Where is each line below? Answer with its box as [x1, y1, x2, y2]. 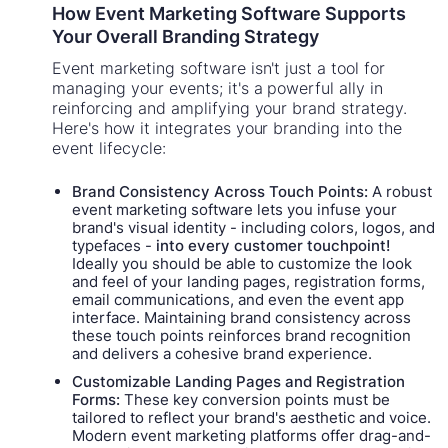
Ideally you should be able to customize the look [72, 253, 413, 273]
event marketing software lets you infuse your [72, 199, 398, 219]
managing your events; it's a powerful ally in [52, 77, 383, 98]
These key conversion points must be [120, 389, 391, 409]
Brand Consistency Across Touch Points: [72, 181, 369, 201]
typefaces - [72, 235, 157, 255]
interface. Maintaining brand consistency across [72, 307, 412, 327]
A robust [368, 181, 433, 201]
